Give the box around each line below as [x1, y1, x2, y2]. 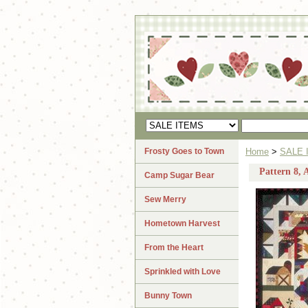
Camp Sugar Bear [144, 170, 214, 181]
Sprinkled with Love [144, 267, 221, 277]
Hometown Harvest [144, 219, 220, 229]
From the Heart [144, 243, 203, 253]
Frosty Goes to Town [144, 146, 224, 157]
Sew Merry [144, 195, 186, 205]
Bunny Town [144, 291, 192, 301]
